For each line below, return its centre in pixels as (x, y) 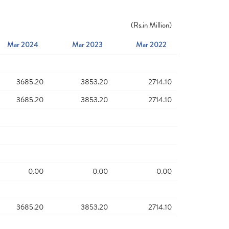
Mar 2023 (87, 44)
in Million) (157, 25)
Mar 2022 (151, 44)
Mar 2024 (23, 44)
